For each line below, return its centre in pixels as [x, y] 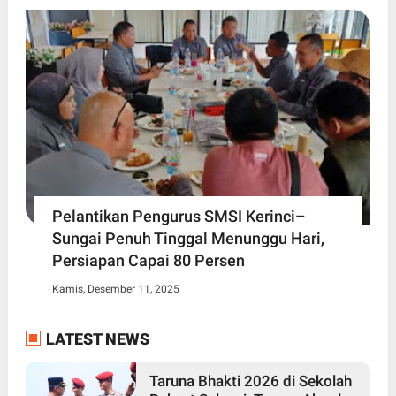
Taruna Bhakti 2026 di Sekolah [250, 381]
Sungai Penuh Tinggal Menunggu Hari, [188, 239]
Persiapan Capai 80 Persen [148, 261]
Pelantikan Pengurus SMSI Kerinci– [179, 217]
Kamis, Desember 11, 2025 [115, 289]
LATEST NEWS [95, 339]
